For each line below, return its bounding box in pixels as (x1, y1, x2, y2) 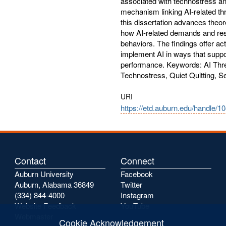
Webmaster (15, 211, 53, 221)
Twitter (121, 179, 142, 190)
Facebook (121, 168, 153, 179)
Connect (121, 154, 154, 167)
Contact (15, 154, 46, 167)
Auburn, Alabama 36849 (15, 179, 94, 190)
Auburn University (15, 168, 74, 179)
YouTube (121, 200, 149, 211)
